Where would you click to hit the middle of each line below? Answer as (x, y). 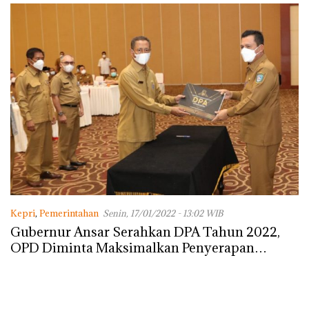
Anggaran (40, 264)
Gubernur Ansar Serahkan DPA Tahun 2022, (145, 232)
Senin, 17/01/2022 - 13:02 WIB (163, 213)
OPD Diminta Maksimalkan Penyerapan (132, 248)
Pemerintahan (69, 213)
